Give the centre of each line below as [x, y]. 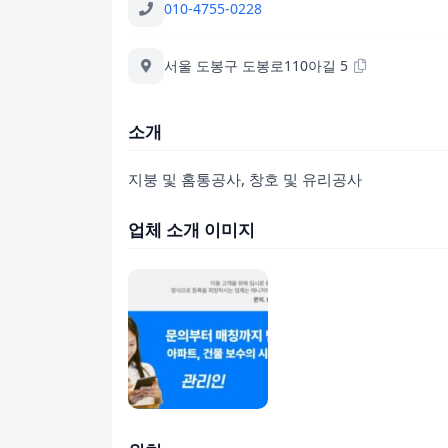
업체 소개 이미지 [191, 229]
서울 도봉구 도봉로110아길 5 [256, 66]
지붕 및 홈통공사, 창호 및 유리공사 [245, 178]
